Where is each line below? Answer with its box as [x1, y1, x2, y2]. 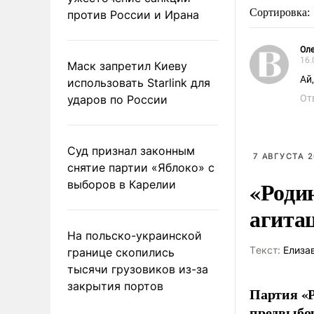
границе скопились [67, 245, 175, 259]
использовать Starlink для [67, 75, 210, 90]
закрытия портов [67, 278, 163, 293]
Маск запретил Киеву [67, 58, 187, 73]
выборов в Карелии [67, 177, 176, 191]
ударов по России [67, 92, 168, 107]
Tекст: [250, 244, 280, 256]
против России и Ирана [67, 7, 199, 22]
